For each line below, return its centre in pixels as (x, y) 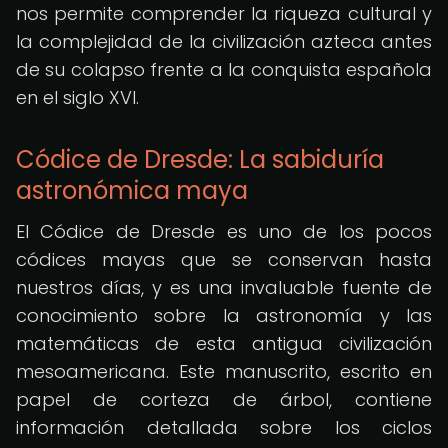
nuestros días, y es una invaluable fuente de (224, 287)
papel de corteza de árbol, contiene (224, 399)
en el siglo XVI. (77, 97)
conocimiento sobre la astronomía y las (224, 315)
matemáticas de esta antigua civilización (224, 343)
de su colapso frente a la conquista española (224, 69)
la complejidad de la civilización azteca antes (224, 41)
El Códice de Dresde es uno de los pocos (224, 231)
